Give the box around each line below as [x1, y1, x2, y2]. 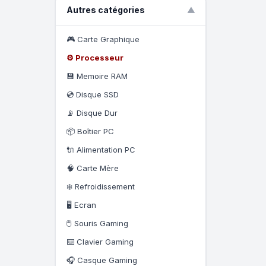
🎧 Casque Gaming [66, 255, 137, 265]
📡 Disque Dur [66, 107, 118, 118]
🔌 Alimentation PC [66, 144, 135, 154]
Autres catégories [66, 4, 145, 15]
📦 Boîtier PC [66, 126, 114, 136]
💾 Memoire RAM [66, 71, 128, 81]
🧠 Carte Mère [66, 163, 119, 173]
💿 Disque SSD [66, 89, 119, 99]
